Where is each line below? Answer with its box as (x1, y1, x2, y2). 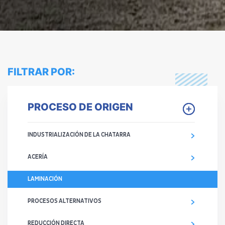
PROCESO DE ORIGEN (28, 100, 133, 113)
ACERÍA (28, 153, 48, 161)
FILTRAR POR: (8, 65, 75, 78)
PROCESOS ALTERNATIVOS (28, 197, 101, 205)
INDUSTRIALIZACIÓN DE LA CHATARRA (28, 131, 131, 139)
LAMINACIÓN (28, 175, 62, 183)
